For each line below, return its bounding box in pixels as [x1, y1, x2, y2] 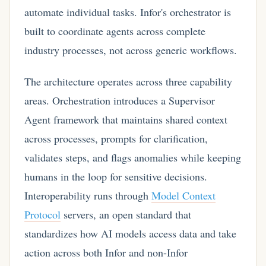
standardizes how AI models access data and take [24, 226, 236, 241]
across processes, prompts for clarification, [24, 131, 208, 146]
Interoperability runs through [24, 188, 151, 203]
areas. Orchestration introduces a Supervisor [24, 93, 215, 108]
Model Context [151, 188, 216, 203]
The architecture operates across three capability [24, 74, 232, 89]
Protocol [24, 207, 61, 222]
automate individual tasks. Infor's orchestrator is [24, 4, 231, 19]
